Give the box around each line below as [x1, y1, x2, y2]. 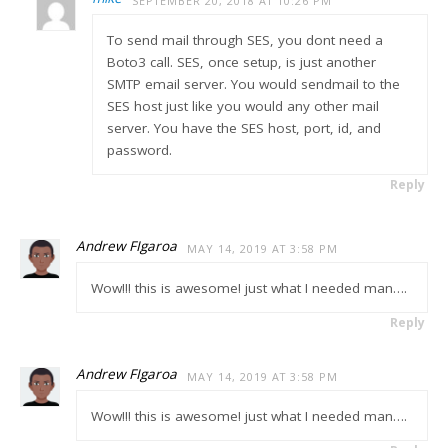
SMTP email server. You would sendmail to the [106, 74, 400, 93]
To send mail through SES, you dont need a [106, 30, 383, 49]
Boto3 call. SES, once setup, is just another [106, 52, 376, 71]
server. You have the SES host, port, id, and [106, 118, 381, 137]
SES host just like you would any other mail [106, 96, 379, 115]
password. [106, 140, 172, 159]
